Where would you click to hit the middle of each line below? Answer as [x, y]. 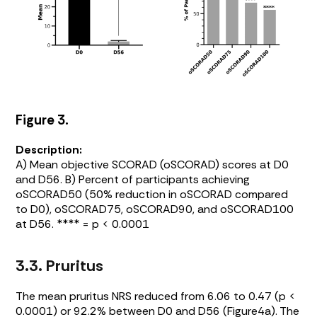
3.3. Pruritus [60, 265]
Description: [49, 149]
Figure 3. [42, 120]
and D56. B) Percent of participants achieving [133, 179]
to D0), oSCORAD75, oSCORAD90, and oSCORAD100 [155, 209]
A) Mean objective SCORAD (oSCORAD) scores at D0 [152, 164]
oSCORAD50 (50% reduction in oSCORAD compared [152, 194]
